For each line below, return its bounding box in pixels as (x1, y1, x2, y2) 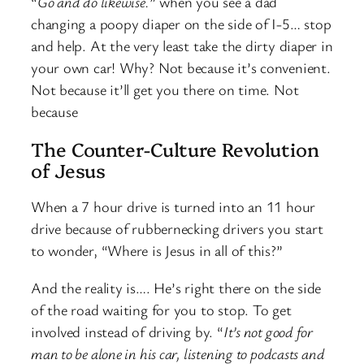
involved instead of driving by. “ (31, 321, 223, 341)
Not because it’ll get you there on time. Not (31, 79, 299, 99)
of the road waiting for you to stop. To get (31, 299, 292, 319)
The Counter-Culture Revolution (31, 136, 319, 162)
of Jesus (31, 157, 106, 183)
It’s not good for (223, 321, 314, 341)
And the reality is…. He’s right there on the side (31, 277, 322, 297)
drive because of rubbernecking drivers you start (31, 219, 323, 239)
